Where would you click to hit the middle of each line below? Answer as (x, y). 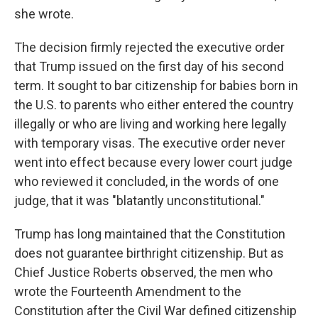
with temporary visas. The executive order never (150, 143)
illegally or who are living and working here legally (150, 124)
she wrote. (44, 14)
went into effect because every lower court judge (153, 162)
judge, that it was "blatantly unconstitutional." (139, 201)
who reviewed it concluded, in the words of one (147, 181)
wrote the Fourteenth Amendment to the (128, 291)
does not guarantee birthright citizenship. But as (149, 253)
